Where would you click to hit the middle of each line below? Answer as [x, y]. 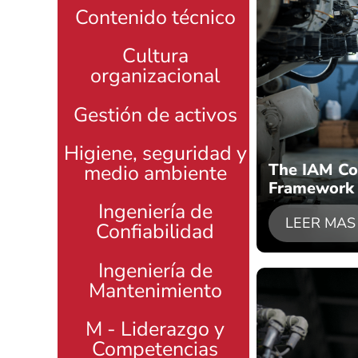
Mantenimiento [155, 290]
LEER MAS [321, 223]
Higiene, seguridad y [155, 154]
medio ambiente [155, 174]
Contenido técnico [155, 17]
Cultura [155, 56]
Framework [311, 188]
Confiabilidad [155, 232]
